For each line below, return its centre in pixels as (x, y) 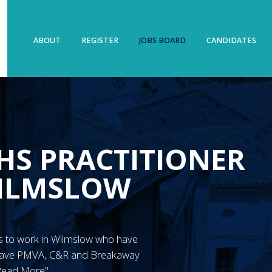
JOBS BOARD (162, 40)
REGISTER (100, 40)
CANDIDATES (231, 40)
